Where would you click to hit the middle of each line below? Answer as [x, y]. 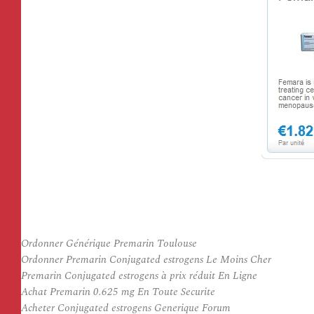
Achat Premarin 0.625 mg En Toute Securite [118, 292]
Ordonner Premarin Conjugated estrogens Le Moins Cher [146, 260]
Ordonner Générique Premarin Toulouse [109, 244]
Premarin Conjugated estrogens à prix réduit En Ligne [139, 276]
